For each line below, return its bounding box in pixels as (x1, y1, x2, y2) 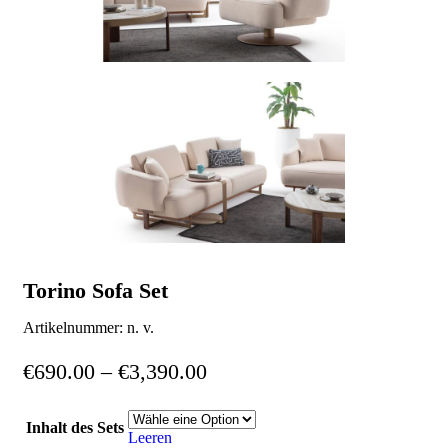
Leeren (128, 428, 172, 446)
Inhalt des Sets (26, 418, 124, 436)
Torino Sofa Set (23, 277, 168, 303)
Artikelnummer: (23, 318, 127, 336)
